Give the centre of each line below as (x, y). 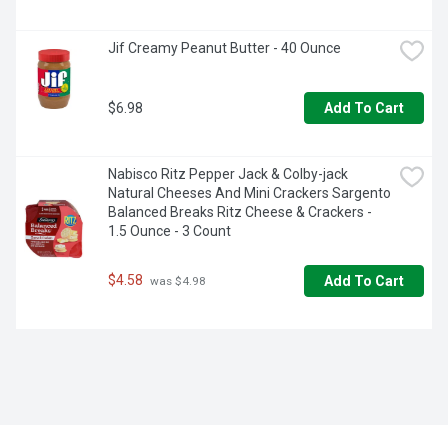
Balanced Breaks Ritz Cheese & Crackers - (240, 212)
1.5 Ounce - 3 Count (169, 231)
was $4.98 (176, 281)
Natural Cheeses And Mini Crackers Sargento (249, 193)
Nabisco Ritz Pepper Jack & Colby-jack (228, 174)
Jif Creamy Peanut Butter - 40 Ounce (224, 48)
